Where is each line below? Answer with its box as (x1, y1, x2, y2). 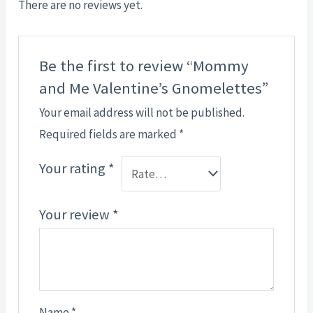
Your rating (38, 159, 108, 178)
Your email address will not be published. (38, 105, 245, 121)
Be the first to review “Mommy (38, 56, 249, 76)
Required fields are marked (38, 126, 179, 143)
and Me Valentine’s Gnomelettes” (38, 78, 268, 99)
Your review (38, 205, 112, 224)
